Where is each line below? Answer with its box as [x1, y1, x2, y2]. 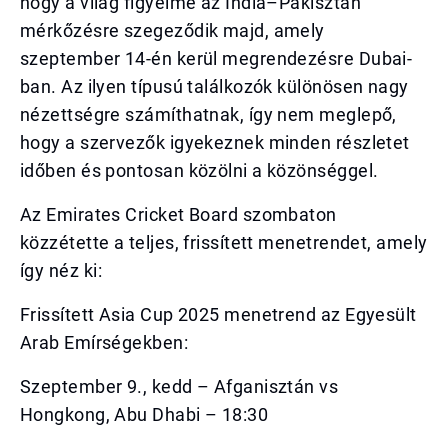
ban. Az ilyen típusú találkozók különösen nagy [20, 76, 409, 97]
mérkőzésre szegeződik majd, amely [20, 20, 325, 41]
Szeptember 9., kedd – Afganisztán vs [20, 376, 339, 397]
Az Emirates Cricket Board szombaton [20, 204, 337, 225]
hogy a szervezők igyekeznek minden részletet [20, 132, 410, 153]
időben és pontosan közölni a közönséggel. [20, 160, 379, 181]
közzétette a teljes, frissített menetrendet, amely [20, 232, 428, 253]
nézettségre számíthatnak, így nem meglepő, [20, 104, 397, 125]
